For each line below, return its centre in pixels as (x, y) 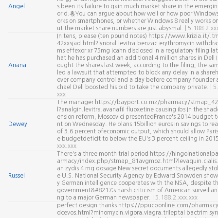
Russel (16, 176)
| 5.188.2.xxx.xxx (175, 198)
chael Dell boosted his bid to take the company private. (133, 87)
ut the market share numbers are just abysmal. (121, 28)
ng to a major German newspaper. (104, 198)
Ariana (17, 65)
